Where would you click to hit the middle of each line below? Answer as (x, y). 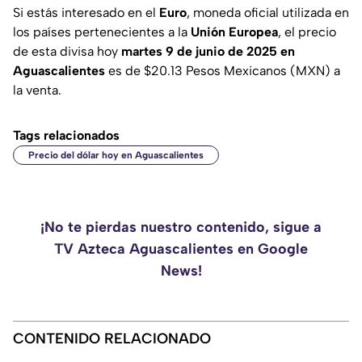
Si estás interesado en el (86, 13)
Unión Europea (234, 32)
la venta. (37, 90)
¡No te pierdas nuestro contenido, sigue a (181, 227)
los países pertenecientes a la (102, 32)
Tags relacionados (66, 136)
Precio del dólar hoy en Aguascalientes (116, 156)
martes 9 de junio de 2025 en (206, 52)
